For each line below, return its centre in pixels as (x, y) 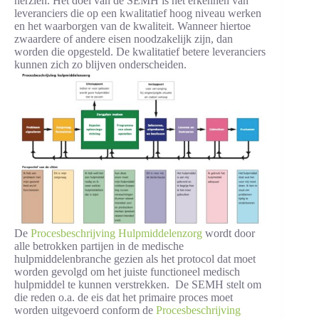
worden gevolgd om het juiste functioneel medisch (127, 271)
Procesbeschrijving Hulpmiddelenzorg (115, 233)
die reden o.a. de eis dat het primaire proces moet (124, 297)
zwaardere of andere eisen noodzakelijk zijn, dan (124, 39)
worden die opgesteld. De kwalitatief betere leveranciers (140, 52)
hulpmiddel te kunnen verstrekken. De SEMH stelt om (138, 284)
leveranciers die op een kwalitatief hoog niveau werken (138, 13)
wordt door (229, 233)
